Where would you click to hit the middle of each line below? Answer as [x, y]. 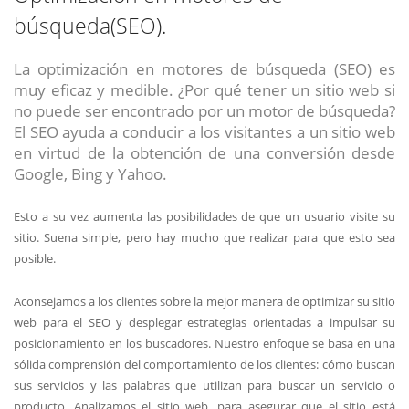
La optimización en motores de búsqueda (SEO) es [204, 69]
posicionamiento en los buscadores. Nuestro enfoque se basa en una [204, 343]
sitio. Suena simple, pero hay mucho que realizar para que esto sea [204, 237]
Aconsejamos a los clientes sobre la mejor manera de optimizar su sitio [204, 301]
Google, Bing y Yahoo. [90, 174]
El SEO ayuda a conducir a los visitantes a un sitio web [204, 132]
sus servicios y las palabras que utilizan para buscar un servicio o [204, 385]
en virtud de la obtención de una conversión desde [204, 153]
